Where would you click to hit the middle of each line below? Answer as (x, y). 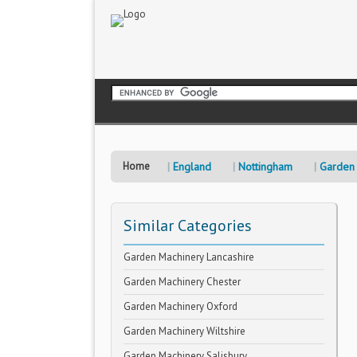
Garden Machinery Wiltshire (184, 331)
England (192, 167)
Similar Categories (188, 226)
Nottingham (265, 167)
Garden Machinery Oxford (180, 306)
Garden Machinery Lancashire (189, 257)
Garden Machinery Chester (182, 282)
